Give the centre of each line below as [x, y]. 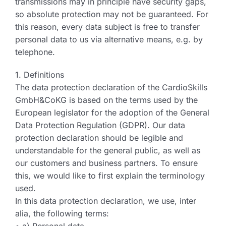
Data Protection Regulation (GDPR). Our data [100, 125]
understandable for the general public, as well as [108, 150]
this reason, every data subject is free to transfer [107, 27]
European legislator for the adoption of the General [112, 112]
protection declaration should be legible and [99, 138]
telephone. [35, 52]
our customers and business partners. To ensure [106, 163]
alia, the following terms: [62, 213]
